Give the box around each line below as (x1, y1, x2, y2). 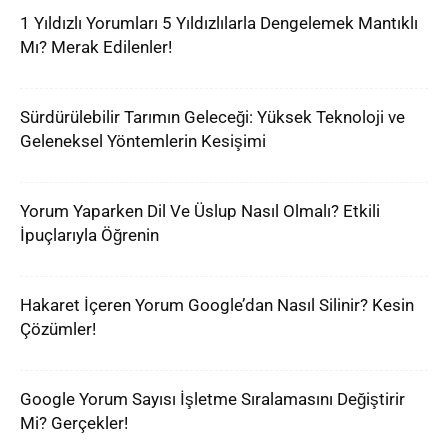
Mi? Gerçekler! (20, 413, 128, 433)
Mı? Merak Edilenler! (20, 37, 172, 57)
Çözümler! (20, 319, 96, 339)
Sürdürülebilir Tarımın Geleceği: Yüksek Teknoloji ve (20, 107, 405, 127)
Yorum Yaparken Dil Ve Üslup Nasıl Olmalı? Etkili (20, 201, 380, 221)
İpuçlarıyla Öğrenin (20, 225, 159, 245)
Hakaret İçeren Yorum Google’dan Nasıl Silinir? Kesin (20, 295, 414, 315)
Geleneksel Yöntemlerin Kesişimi (20, 131, 266, 151)
